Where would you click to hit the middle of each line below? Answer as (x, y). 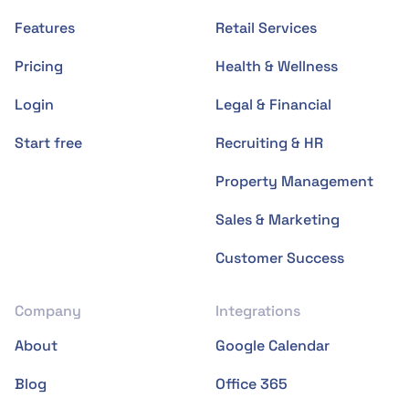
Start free (48, 143)
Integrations (258, 311)
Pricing (39, 67)
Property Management (294, 182)
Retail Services (266, 28)
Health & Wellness (277, 67)
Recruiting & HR (269, 143)
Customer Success (280, 258)
